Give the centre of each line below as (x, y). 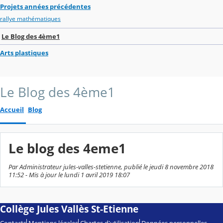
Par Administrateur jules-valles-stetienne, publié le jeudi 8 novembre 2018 (111, 167)
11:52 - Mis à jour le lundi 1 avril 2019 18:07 (69, 175)
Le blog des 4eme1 (67, 148)
